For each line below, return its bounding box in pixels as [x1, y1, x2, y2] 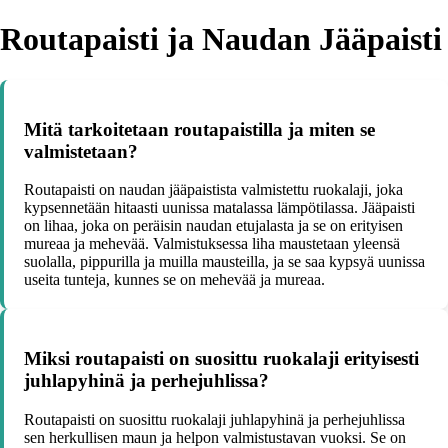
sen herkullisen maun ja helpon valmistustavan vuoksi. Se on [24, 428, 406, 446]
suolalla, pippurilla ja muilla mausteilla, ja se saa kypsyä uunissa [24, 253, 425, 271]
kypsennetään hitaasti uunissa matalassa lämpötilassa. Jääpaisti [24, 199, 415, 217]
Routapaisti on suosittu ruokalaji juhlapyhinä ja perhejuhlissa [24, 410, 405, 428]
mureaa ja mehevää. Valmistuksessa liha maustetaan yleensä [24, 235, 400, 253]
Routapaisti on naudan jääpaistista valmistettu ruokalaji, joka [24, 181, 403, 199]
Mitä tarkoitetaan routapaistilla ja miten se [24, 118, 375, 140]
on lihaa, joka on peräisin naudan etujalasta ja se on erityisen [24, 217, 403, 235]
